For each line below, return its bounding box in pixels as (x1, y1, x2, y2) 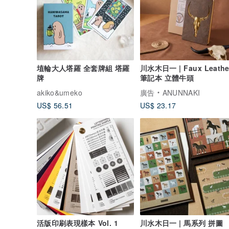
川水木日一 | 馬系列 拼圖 (140, 217, 223, 228)
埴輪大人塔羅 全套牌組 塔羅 (37, 62, 130, 73)
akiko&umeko (37, 87, 82, 98)
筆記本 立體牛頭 (140, 72, 194, 83)
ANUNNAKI (162, 87, 200, 98)
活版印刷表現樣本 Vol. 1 (37, 217, 118, 228)
